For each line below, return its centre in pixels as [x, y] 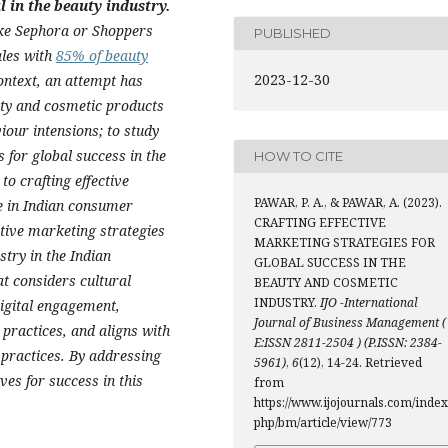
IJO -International [369, 302]
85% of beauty [102, 55]
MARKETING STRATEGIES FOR [344, 242]
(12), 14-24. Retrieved [360, 362]
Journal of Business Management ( [350, 322]
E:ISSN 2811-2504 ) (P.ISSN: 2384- [348, 342]
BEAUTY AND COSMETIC [326, 282]
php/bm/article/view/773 [323, 422]
